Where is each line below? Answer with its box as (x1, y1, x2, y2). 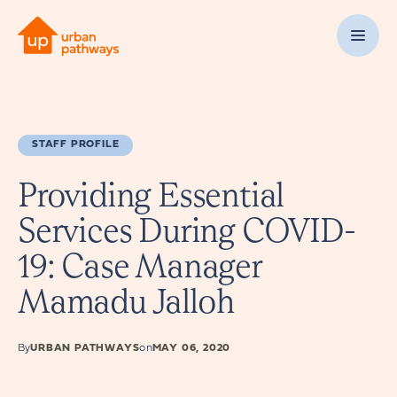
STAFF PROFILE (32, 139, 120, 150)
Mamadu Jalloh (18, 281, 235, 322)
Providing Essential (18, 175, 284, 215)
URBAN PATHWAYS (30, 343, 140, 354)
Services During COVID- (18, 210, 355, 251)
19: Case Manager (18, 245, 261, 286)
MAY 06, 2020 (152, 343, 231, 354)
